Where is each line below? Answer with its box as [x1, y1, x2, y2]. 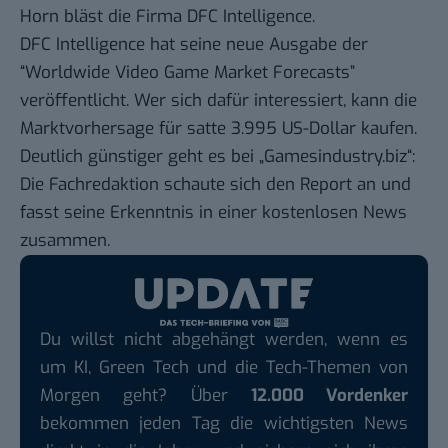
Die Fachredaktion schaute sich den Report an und [20, 172, 411, 196]
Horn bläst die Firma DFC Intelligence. [20, 4, 315, 28]
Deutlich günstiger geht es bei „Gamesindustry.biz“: [20, 144, 415, 168]
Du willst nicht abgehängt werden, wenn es [40, 328, 408, 352]
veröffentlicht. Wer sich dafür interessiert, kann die [20, 88, 417, 112]
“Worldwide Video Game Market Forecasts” [20, 60, 355, 84]
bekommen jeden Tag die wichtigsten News [40, 412, 408, 436]
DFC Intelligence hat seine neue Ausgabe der [20, 32, 368, 56]
